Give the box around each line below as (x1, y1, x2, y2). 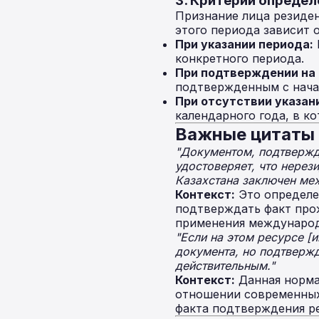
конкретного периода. (175, 51, 304, 66)
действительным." (175, 258, 275, 273)
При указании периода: (175, 37, 313, 51)
